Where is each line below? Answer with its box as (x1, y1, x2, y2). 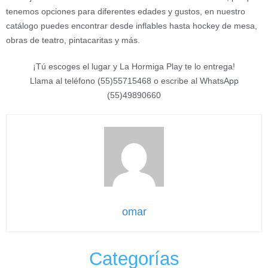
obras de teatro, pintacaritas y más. (6, 35, 140, 45)
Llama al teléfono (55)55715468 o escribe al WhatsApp (29, 75, 239, 86)
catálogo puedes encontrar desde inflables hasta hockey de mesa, (6, 20, 257, 31)
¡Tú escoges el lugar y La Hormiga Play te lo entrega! (33, 61, 235, 71)
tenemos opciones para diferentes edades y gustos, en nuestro (6, 6, 245, 16)
